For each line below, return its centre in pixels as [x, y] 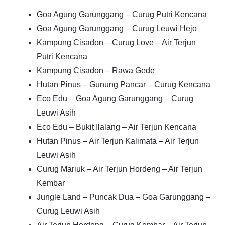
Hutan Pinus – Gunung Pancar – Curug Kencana [124, 84]
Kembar [51, 183]
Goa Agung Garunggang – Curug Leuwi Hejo [117, 28]
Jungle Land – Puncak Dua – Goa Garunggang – [124, 197]
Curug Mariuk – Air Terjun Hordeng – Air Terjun [120, 169]
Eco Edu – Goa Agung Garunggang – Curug [115, 98]
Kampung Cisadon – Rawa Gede [96, 70]
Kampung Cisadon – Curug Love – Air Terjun [116, 42]
